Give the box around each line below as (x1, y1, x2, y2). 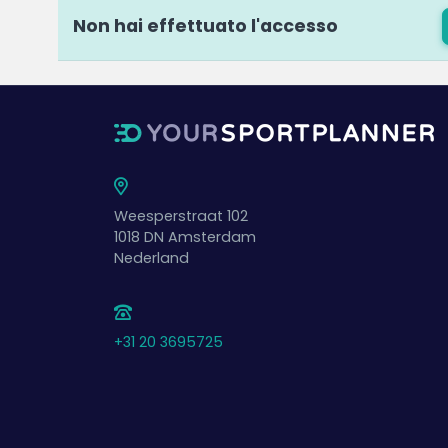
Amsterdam (168, 227, 256, 247)
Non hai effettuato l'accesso (72, 13, 338, 38)
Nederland (114, 248, 189, 268)
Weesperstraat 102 (114, 206, 248, 226)
